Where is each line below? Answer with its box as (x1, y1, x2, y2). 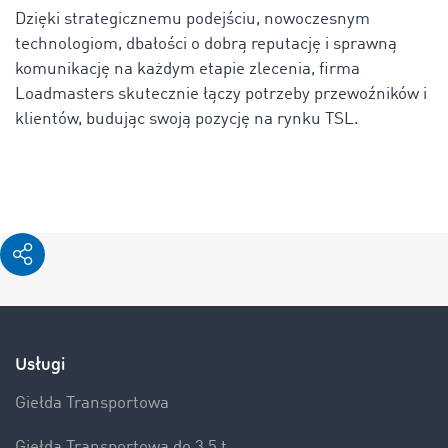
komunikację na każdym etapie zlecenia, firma (15, 60, 360, 78)
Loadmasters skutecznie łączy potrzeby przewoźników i (15, 85, 427, 103)
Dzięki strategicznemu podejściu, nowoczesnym (15, 10, 370, 28)
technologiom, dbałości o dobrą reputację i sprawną (15, 35, 397, 53)
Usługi (15, 352, 65, 376)
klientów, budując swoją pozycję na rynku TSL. (15, 110, 359, 128)
